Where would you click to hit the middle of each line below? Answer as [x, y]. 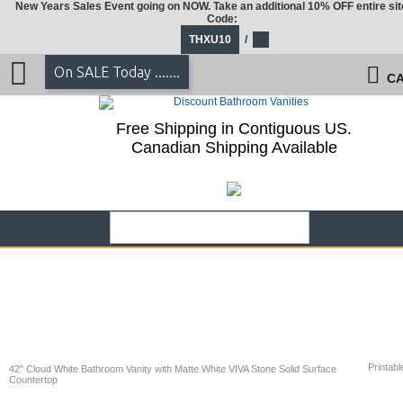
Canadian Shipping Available [234, 148]
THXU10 [210, 40]
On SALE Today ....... [117, 72]
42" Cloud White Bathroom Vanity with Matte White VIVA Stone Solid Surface [173, 369]
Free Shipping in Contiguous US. [234, 129]
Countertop [33, 380]
